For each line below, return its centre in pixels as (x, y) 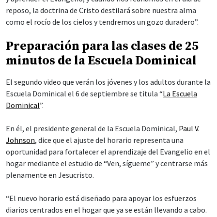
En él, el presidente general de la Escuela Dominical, (92, 128)
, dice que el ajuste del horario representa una (109, 140)
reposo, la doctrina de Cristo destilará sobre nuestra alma (101, 10)
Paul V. (189, 128)
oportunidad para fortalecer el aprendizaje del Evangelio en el (108, 151)
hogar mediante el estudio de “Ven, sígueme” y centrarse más (107, 163)
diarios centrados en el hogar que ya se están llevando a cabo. (106, 209)
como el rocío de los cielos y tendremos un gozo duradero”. (102, 22)
